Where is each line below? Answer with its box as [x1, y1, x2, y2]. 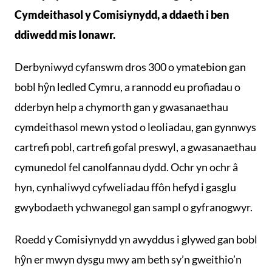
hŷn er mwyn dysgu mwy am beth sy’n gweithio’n [15, 253, 242, 266]
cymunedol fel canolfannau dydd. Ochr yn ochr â [15, 160, 238, 174]
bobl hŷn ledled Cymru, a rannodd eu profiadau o [15, 80, 240, 93]
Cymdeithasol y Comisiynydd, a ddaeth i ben [15, 8, 229, 21]
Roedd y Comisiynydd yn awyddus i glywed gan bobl [15, 233, 257, 246]
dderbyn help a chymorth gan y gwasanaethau [15, 100, 228, 114]
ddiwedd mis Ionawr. [15, 28, 115, 41]
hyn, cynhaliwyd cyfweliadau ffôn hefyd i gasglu [15, 180, 236, 194]
